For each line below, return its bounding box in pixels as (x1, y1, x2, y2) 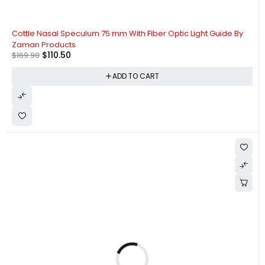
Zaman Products (12, 39, 76, 51)
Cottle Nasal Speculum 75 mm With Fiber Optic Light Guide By (12, 28, 243, 40)
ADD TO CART (112, 71, 159, 82)
